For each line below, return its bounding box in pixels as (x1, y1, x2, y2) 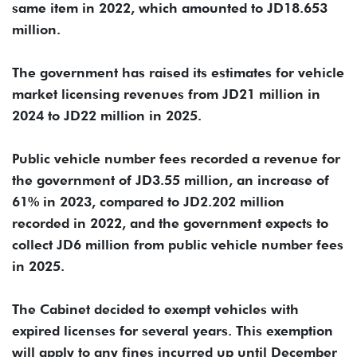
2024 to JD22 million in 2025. (12, 107, 202, 124)
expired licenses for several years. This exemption (12, 322, 333, 339)
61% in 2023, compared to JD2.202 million (12, 193, 284, 210)
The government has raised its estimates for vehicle (12, 64, 344, 80)
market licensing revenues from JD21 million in (12, 85, 320, 102)
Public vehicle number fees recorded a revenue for (12, 150, 340, 167)
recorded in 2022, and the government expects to (12, 214, 328, 231)
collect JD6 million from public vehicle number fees (12, 236, 343, 253)
